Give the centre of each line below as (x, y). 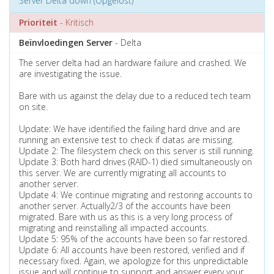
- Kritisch (76, 22)
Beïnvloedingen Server (66, 43)
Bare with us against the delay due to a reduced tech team (135, 96)
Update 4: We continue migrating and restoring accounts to (136, 195)
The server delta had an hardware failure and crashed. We (133, 63)
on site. (33, 107)
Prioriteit (38, 22)
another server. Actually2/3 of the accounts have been (125, 206)
